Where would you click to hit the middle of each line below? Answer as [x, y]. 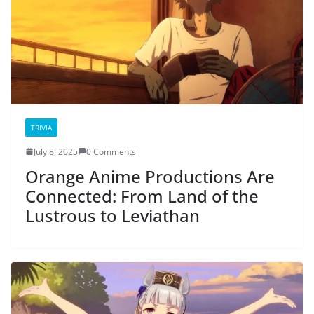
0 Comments [111, 151]
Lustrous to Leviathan [112, 215]
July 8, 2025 [56, 151]
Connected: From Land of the [142, 196]
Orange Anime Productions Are [150, 176]
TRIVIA [41, 127]
